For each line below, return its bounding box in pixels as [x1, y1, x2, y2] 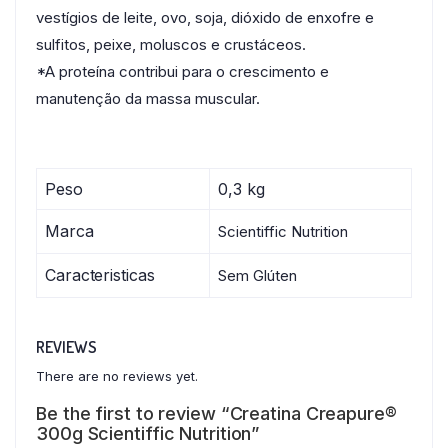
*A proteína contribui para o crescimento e [36, 62, 329, 82]
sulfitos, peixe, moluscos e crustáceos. [36, 35, 306, 55]
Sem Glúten [218, 266, 297, 286]
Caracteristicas [45, 265, 155, 286]
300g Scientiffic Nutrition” [36, 423, 260, 445]
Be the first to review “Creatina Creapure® [36, 403, 397, 425]
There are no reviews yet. [36, 368, 198, 385]
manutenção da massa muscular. [36, 89, 260, 109]
